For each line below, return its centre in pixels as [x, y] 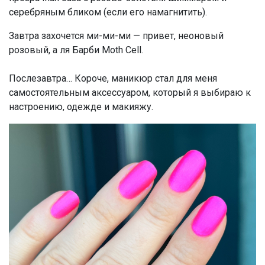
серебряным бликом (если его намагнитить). [108, 12]
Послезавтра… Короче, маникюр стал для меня [113, 78]
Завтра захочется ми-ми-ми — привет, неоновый [116, 35]
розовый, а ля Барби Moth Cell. [76, 50]
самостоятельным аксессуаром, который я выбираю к [130, 92]
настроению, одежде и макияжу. [81, 106]
